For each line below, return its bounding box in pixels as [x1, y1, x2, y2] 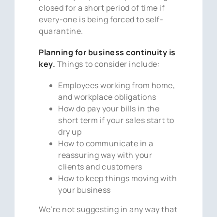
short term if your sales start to [58, 114, 174, 125]
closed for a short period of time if [39, 2, 165, 13]
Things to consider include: [57, 58, 160, 69]
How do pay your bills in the [58, 103, 160, 114]
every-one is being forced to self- [39, 14, 164, 25]
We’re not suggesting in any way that [39, 203, 178, 215]
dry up [58, 126, 82, 137]
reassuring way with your [58, 149, 153, 160]
